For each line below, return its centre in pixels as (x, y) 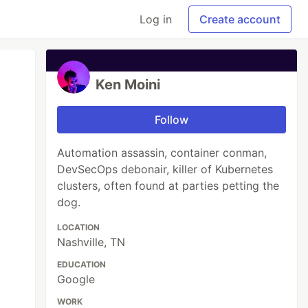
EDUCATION (82, 264)
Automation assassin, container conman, (162, 153)
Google (76, 279)
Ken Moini (128, 85)
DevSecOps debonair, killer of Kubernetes (165, 169)
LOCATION (79, 227)
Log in (156, 19)
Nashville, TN (91, 242)
